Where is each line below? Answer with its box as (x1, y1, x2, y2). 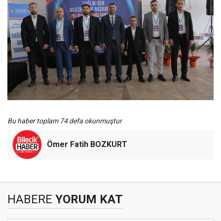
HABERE (7, 192, 52, 206)
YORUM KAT (52, 192, 123, 206)
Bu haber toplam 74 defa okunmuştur (7, 116, 122, 125)
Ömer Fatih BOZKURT (47, 139, 127, 149)
